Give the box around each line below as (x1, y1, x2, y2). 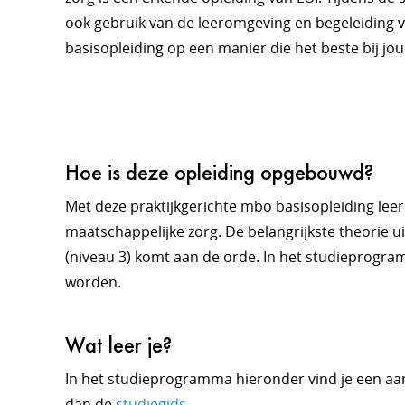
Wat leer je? (65, 331, 172, 359)
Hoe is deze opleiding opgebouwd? (65, 158, 373, 186)
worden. (65, 272, 121, 292)
